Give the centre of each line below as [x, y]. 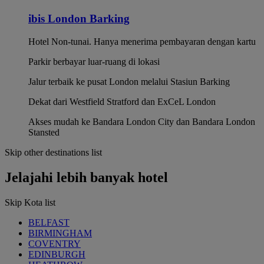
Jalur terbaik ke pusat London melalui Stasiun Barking [129, 81]
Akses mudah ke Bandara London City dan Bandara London [142, 121]
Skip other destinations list [53, 152]
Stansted [44, 132]
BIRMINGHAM [60, 233]
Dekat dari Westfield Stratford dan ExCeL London [122, 101]
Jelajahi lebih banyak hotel [86, 177]
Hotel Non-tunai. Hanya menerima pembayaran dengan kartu [142, 41]
